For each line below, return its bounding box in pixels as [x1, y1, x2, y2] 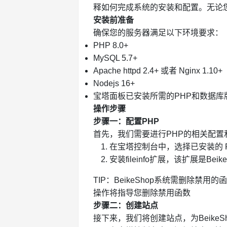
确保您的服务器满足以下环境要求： [93, 28, 223, 37]
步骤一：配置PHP [93, 117, 159, 126]
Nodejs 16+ [93, 79, 135, 88]
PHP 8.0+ [93, 41, 128, 50]
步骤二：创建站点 [93, 201, 158, 210]
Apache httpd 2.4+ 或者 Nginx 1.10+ [93, 66, 222, 75]
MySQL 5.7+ [93, 54, 137, 63]
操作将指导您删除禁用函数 [93, 188, 191, 198]
